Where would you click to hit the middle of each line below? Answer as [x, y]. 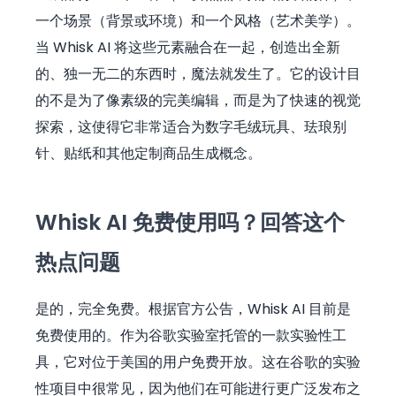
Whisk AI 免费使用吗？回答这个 [190, 222]
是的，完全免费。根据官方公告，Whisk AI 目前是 [193, 308]
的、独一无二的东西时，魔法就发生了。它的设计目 [198, 73]
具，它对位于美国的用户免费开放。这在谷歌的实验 [198, 362]
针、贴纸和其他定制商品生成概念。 [148, 153]
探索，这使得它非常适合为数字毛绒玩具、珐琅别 [191, 126]
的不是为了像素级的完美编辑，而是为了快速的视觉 [198, 100]
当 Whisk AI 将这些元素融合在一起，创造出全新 [188, 47]
